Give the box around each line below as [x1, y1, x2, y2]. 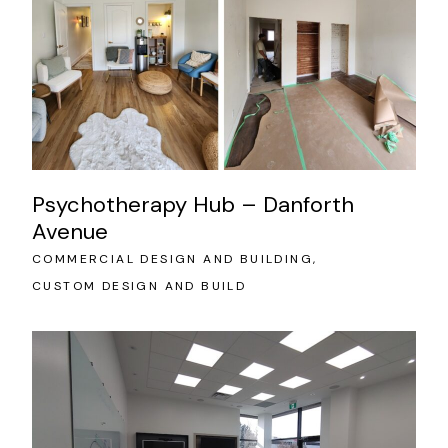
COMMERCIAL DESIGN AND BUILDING [32, 250, 314, 267]
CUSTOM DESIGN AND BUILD [32, 277, 247, 294]
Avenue [32, 216, 108, 246]
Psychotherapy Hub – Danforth [32, 189, 354, 219]
